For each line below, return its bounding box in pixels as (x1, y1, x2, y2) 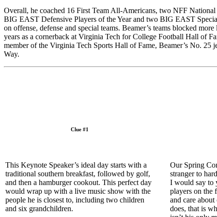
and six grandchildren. (5, 204, 75, 213)
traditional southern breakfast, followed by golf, (5, 169, 150, 178)
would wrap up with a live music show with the (5, 186, 151, 195)
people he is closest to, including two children (5, 195, 144, 204)
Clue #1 (71, 126, 89, 132)
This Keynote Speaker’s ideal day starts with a (5, 160, 147, 169)
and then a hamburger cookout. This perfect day (5, 178, 152, 186)
